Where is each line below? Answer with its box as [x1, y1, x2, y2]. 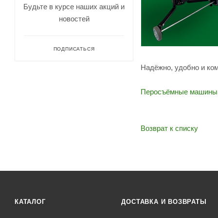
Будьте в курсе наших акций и [23, 2, 125, 11]
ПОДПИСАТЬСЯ [53, 46, 95, 52]
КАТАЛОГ [15, 198, 46, 205]
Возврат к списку [141, 124, 198, 132]
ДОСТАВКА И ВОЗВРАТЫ [121, 198, 207, 205]
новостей [58, 14, 90, 23]
